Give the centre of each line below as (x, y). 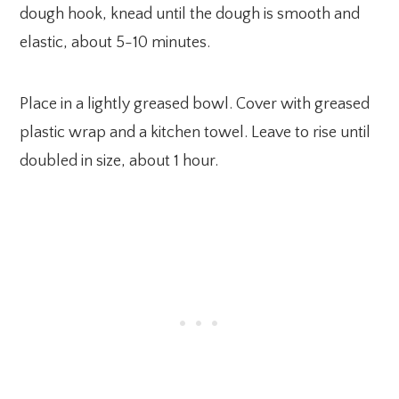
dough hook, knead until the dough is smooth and (190, 14)
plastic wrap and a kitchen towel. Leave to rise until (195, 132)
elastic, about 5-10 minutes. (115, 42)
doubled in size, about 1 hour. (119, 161)
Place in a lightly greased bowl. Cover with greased (195, 104)
